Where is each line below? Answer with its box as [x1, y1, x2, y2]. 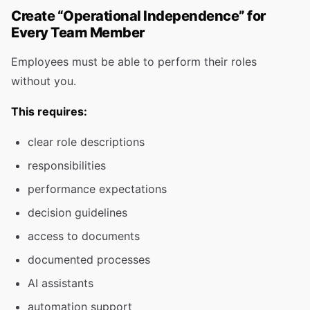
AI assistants [28, 276, 93, 290]
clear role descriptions [28, 135, 145, 149]
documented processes [28, 253, 150, 266]
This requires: [11, 104, 87, 118]
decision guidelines [28, 206, 127, 219]
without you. [11, 74, 76, 88]
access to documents [28, 229, 140, 243]
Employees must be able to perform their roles [11, 55, 257, 69]
